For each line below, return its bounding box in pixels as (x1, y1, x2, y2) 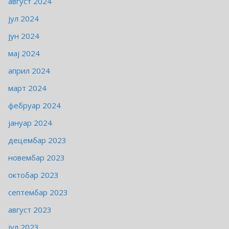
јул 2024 (8, 13, 39, 24)
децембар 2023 (8, 135, 66, 146)
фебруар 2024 (8, 100, 61, 111)
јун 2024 (8, 31, 39, 41)
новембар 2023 (8, 152, 65, 163)
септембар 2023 (8, 187, 68, 198)
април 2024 (8, 65, 50, 76)
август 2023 (8, 204, 52, 215)
